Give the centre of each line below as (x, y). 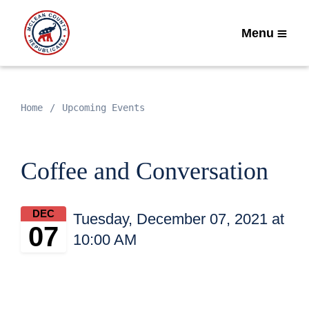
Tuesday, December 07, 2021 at (179, 219)
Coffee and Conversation (144, 171)
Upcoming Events (103, 108)
